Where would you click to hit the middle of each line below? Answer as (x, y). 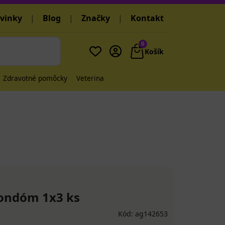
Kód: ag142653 (143, 214)
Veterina (90, 78)
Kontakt (147, 18)
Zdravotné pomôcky (35, 78)
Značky (96, 18)
